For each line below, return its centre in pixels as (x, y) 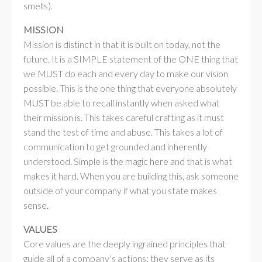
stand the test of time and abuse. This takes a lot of (123, 132)
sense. (36, 205)
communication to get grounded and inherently (115, 146)
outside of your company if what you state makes (120, 190)
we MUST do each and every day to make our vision (126, 73)
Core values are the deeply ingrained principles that (125, 244)
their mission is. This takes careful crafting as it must (124, 117)
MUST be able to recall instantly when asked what (122, 103)
